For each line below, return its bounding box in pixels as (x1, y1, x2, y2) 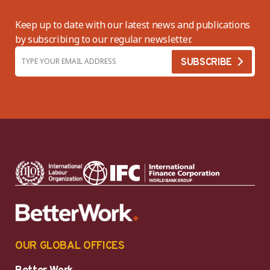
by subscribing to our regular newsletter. (15, 32, 192, 46)
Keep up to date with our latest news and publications (15, 17, 251, 31)
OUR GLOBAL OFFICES (15, 239, 125, 253)
